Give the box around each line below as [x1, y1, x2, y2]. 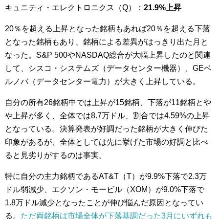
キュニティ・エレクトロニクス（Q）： [5, 3, 144, 12]
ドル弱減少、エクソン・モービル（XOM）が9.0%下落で [5, 185, 204, 194]
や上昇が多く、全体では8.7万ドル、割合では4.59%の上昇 [5, 111, 210, 120]
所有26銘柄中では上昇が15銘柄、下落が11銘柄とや [28, 98, 211, 107]
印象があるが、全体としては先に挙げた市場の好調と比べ [5, 137, 208, 146]
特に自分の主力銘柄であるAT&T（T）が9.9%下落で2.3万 [5, 172, 207, 180]
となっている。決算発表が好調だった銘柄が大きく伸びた [5, 124, 208, 133]
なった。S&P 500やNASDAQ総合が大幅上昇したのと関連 [5, 50, 211, 59]
